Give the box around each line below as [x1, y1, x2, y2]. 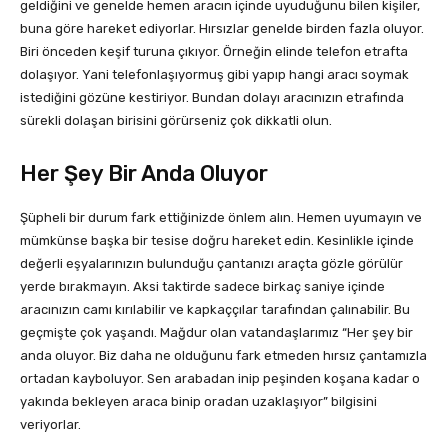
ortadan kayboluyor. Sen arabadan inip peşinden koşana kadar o [20, 371, 420, 387]
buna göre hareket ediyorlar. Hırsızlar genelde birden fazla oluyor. [20, 21, 424, 37]
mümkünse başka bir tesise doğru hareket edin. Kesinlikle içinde [20, 233, 414, 249]
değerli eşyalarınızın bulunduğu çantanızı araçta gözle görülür [20, 256, 403, 272]
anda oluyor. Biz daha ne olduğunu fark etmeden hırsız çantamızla [20, 348, 427, 364]
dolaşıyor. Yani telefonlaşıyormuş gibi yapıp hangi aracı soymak [20, 67, 409, 83]
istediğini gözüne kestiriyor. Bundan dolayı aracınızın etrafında [20, 90, 404, 106]
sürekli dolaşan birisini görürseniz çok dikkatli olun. [20, 113, 332, 129]
